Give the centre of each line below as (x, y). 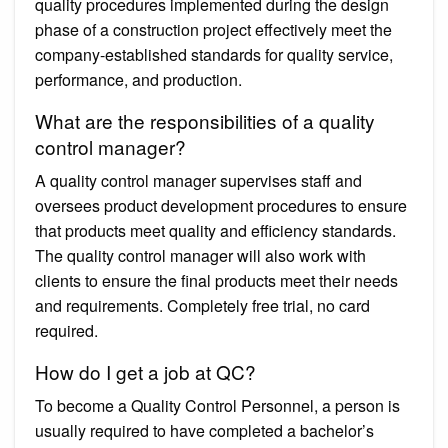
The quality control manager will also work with (200, 255)
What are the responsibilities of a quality (205, 120)
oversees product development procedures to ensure (221, 205)
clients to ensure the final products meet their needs (216, 280)
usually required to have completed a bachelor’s (204, 430)
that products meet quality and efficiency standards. (215, 230)
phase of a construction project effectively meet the (213, 29)
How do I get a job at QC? (145, 371)
